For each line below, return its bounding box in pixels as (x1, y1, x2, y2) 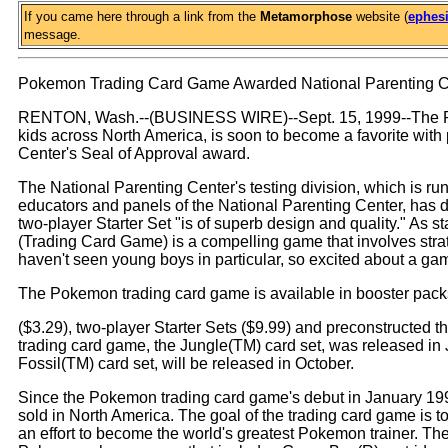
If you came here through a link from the (24, 9, 260, 24)
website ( (352, 9, 408, 24)
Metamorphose (260, 9, 352, 24)
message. (24, 27, 81, 42)
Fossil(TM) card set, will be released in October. (18, 355, 354, 372)
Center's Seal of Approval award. (18, 145, 250, 162)
